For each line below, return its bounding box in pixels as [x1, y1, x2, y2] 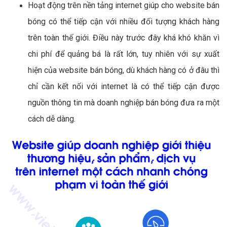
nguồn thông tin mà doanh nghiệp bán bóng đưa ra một [28, 97, 219, 107]
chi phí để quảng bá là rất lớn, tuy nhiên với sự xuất [28, 49, 219, 59]
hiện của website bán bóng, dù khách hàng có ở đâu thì [28, 65, 219, 75]
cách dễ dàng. [28, 113, 75, 124]
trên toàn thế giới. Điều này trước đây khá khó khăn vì [28, 32, 219, 43]
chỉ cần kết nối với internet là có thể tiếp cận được [28, 81, 219, 91]
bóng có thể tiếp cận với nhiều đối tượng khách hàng [28, 16, 219, 26]
